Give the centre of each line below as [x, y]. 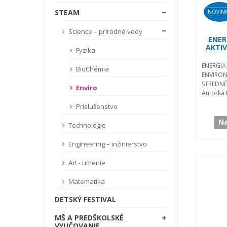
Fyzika [85, 50]
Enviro [86, 87]
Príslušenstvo [96, 106]
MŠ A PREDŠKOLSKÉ [89, 217]
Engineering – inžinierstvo [107, 144]
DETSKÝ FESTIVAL [85, 199]
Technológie [86, 125]
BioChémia [92, 69]
